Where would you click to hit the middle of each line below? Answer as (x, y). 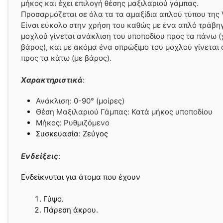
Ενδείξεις (40, 156)
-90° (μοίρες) (101, 101)
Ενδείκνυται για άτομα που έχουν (81, 177)
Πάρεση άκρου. (71, 210)
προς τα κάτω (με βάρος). (66, 58)
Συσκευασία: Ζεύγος (72, 134)
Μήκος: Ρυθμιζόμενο (73, 123)
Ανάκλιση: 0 (57, 101)
